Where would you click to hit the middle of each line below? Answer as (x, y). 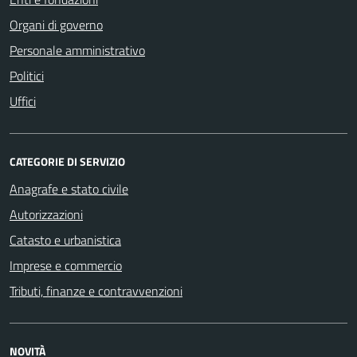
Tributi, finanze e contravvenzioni (96, 290)
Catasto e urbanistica (65, 239)
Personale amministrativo (77, 50)
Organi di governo (56, 24)
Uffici (23, 101)
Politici (27, 75)
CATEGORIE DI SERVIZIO (67, 161)
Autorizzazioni (46, 214)
